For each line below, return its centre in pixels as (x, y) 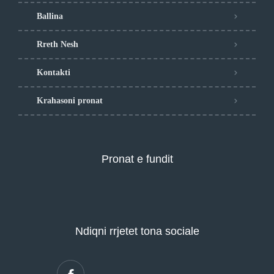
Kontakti (54, 72)
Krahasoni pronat (70, 101)
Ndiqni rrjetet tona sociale (137, 231)
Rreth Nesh (57, 44)
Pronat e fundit (137, 159)
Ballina (50, 16)
